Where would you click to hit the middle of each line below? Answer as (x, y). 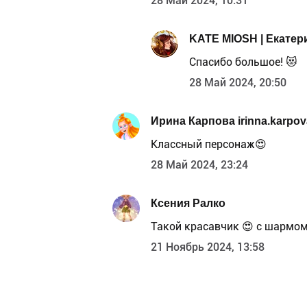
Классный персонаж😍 (209, 145)
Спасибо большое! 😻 (243, 62)
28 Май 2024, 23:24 (199, 165)
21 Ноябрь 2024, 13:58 (208, 247)
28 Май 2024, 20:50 (238, 83)
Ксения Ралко (188, 203)
